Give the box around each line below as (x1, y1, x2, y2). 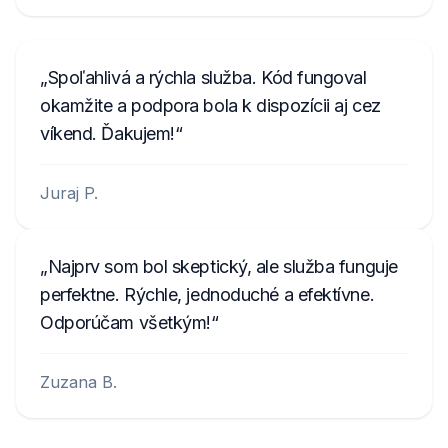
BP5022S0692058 (148, 4, 296, 24)
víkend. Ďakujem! (40, 123, 175, 144)
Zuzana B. (40, 372, 117, 392)
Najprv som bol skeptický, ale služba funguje (47, 256, 398, 277)
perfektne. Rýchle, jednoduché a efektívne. (40, 284, 375, 305)
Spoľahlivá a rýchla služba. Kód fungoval (47, 67, 367, 88)
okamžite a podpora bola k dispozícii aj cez (40, 95, 381, 116)
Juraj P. (40, 183, 98, 203)
